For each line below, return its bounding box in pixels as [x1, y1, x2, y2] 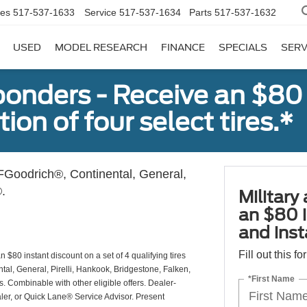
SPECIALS [219, 42, 267, 53]
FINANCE [161, 42, 205, 53]
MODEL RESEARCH [55, 42, 147, 53]
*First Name [247, 273, 295, 284]
